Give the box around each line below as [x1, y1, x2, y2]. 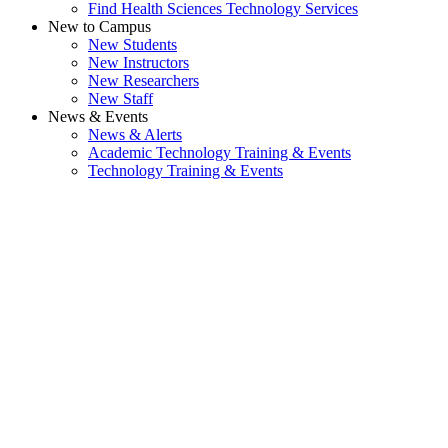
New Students [88, 36, 177, 54]
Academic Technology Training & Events [88, 144, 351, 162]
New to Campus [48, 18, 151, 36]
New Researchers [88, 72, 199, 90]
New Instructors [88, 54, 189, 72]
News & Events [48, 108, 148, 126]
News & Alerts [88, 126, 182, 144]
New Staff [88, 90, 153, 108]
